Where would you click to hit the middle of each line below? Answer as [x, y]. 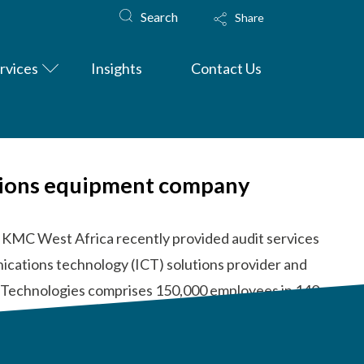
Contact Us [227, 68]
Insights [117, 68]
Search [160, 16]
